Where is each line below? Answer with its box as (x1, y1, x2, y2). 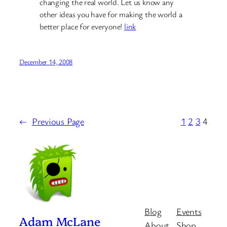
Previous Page (31, 115, 84, 127)
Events (176, 205, 202, 217)
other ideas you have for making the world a (40, 9, 182, 20)
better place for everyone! (40, 21, 125, 32)
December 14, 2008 (19, 56, 73, 66)
